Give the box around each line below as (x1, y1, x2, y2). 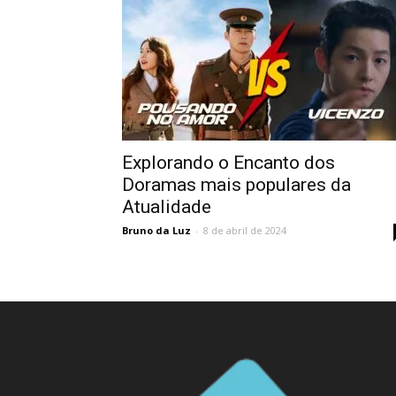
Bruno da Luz (122, 224, 191, 237)
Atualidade (122, 196, 211, 217)
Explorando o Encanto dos (122, 152, 335, 173)
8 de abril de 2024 (203, 224, 286, 237)
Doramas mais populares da (122, 174, 351, 195)
